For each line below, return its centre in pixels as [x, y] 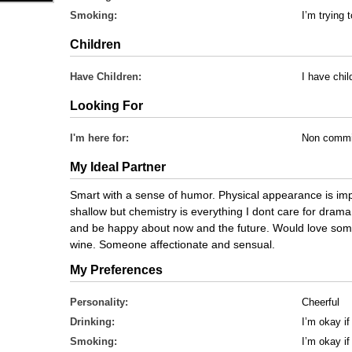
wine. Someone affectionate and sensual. [172, 244]
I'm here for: [99, 138]
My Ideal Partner [118, 167]
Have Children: [106, 77]
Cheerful [321, 302]
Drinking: [92, 322]
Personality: [99, 302]
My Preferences [116, 270]
